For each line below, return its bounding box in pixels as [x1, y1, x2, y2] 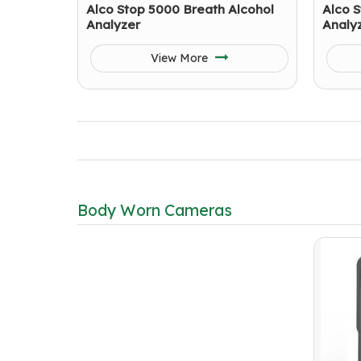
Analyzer [86, 17, 140, 32]
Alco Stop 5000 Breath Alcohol [86, 2, 274, 17]
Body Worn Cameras [77, 200, 232, 220]
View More [150, 51, 211, 65]
